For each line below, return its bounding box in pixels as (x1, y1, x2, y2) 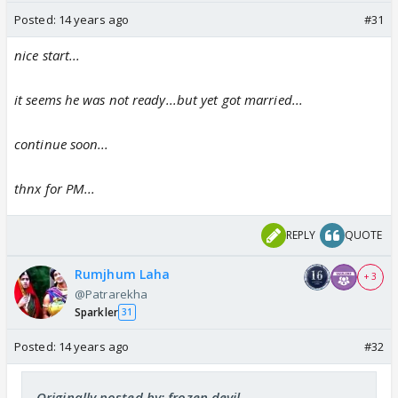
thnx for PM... (14, 179, 96, 197)
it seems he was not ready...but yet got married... (14, 90, 303, 108)
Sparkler (75, 304, 118, 320)
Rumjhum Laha (75, 265, 171, 283)
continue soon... (14, 134, 109, 153)
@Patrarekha (75, 285, 148, 302)
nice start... (14, 45, 81, 64)
